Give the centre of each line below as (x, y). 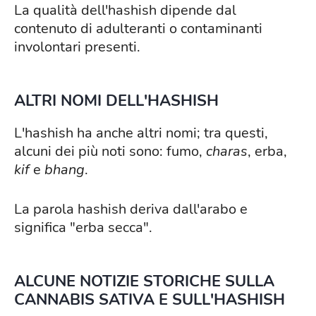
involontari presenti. (77, 47)
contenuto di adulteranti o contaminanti (138, 29)
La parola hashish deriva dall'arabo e (131, 209)
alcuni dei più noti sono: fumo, (110, 152)
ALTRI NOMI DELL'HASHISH (116, 101)
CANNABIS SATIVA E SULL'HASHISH (150, 300)
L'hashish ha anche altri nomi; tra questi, (141, 133)
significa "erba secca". (83, 228)
